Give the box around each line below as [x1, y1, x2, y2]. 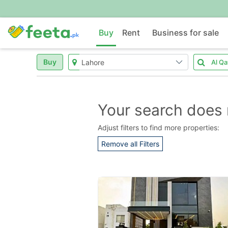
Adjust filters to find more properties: [98, 123, 219, 132]
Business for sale [152, 27, 219, 38]
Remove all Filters [101, 139, 159, 148]
